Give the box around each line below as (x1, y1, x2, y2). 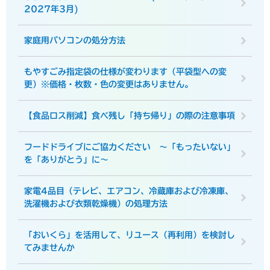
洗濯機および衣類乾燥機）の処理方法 (24, 199, 168, 208)
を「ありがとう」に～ (24, 155, 108, 164)
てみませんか (24, 243, 75, 252)
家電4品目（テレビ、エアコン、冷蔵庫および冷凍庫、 (24, 187, 233, 195)
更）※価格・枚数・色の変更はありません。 (24, 80, 193, 89)
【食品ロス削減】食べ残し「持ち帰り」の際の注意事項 (24, 111, 235, 120)
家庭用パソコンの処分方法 (24, 36, 125, 45)
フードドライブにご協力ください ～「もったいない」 (24, 143, 235, 151)
